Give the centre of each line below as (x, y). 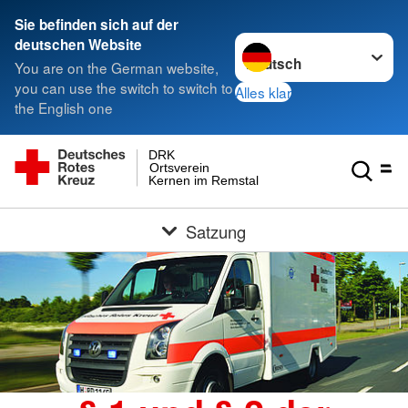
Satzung (216, 231)
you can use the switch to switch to (124, 88)
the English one (64, 108)
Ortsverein (179, 167)
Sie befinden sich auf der (97, 25)
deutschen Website (78, 45)
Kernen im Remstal (204, 180)
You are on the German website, (117, 68)
